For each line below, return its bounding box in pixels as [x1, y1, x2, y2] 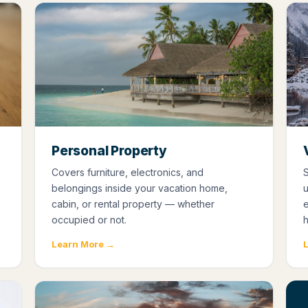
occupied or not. [52, 213, 126, 225]
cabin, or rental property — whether [52, 197, 214, 210]
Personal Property [52, 142, 167, 159]
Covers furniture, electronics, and [52, 166, 203, 178]
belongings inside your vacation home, [52, 181, 228, 194]
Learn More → [52, 238, 115, 250]
